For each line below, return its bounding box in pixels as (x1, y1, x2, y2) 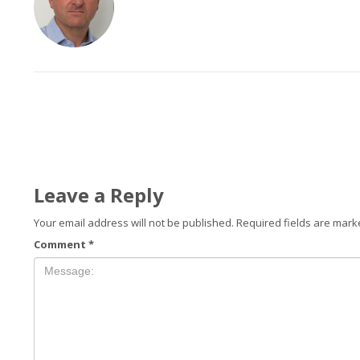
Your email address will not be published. (34, 215, 234, 230)
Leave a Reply (34, 182, 164, 208)
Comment (34, 237, 88, 252)
